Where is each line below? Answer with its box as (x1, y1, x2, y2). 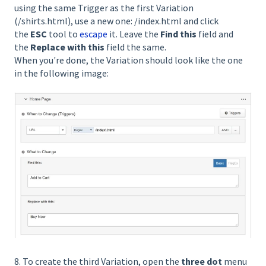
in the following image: (14, 66, 109, 79)
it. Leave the (107, 27, 160, 40)
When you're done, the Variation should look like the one (14, 53, 243, 66)
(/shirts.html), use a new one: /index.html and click (14, 14, 218, 27)
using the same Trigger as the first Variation (14, 1, 194, 14)
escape (80, 27, 107, 40)
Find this (160, 27, 197, 40)
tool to (47, 27, 80, 40)
